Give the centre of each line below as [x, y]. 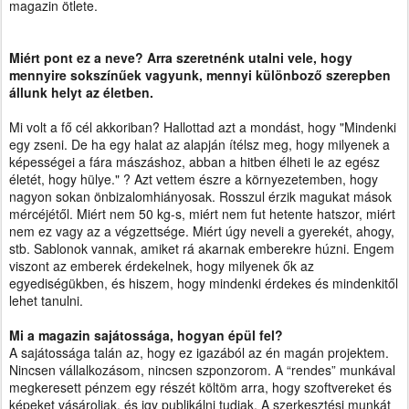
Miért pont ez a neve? [76, 58]
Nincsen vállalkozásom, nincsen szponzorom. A [148, 370]
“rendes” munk [329, 370]
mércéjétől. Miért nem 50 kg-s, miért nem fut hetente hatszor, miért [202, 214]
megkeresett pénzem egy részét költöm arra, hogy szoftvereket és [200, 387]
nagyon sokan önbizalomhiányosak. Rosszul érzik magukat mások [200, 196]
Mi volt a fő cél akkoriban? [84, 127]
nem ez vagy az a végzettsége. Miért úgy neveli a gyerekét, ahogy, [202, 231]
